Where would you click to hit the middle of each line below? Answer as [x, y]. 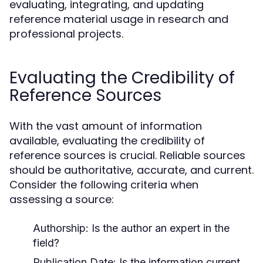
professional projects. [66, 34]
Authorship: [61, 228]
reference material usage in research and [119, 19]
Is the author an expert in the [159, 228]
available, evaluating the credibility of [107, 141]
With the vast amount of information [106, 126]
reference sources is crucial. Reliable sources [127, 155]
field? [46, 243]
